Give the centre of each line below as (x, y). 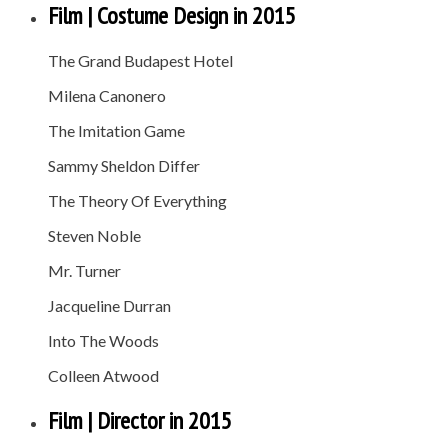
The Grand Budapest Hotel (140, 60)
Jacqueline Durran (109, 305)
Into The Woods (103, 340)
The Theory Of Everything (137, 200)
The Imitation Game (116, 130)
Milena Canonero (107, 95)
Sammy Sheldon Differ (124, 165)
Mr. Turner (84, 270)
